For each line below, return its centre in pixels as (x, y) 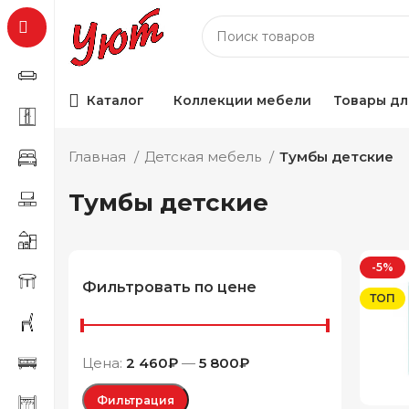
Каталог (115, 100)
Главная (99, 157)
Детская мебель (204, 157)
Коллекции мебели (242, 100)
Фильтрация (136, 400)
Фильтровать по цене (169, 287)
